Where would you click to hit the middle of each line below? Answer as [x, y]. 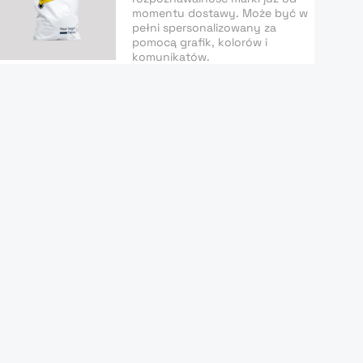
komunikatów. [171, 57]
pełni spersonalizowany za [205, 28]
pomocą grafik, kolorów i [200, 42]
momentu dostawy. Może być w [220, 13]
